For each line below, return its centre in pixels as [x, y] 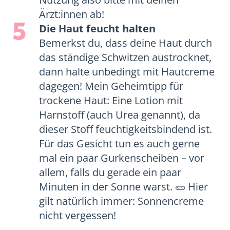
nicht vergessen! [78, 215]
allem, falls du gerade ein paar [110, 172]
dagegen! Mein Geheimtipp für [111, 86]
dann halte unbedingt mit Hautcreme [127, 72]
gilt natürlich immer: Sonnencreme [122, 201]
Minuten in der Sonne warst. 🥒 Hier [124, 187]
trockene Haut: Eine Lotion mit [111, 100]
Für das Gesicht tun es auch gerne [120, 143]
